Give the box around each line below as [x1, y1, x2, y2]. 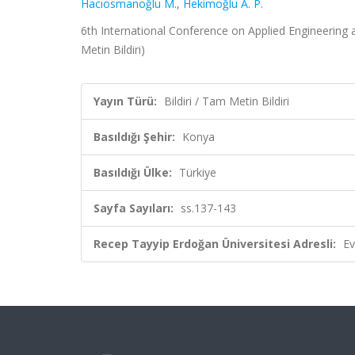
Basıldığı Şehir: [94, 129, 175, 144]
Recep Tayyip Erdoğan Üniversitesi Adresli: [94, 236, 336, 251]
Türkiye [179, 165, 216, 180]
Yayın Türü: [94, 94, 157, 109]
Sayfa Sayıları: [94, 200, 174, 216]
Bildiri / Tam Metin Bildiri [164, 94, 289, 109]
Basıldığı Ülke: [94, 165, 172, 180]
